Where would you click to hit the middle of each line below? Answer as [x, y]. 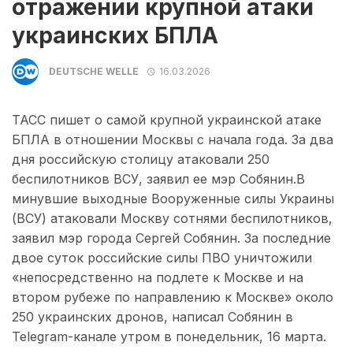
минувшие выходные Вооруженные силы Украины [173, 199]
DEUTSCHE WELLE [94, 71]
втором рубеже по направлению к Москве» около [173, 297]
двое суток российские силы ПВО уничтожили [162, 258]
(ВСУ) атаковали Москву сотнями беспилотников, [172, 219]
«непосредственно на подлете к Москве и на [158, 278]
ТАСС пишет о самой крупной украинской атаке [167, 120]
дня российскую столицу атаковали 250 [141, 160]
